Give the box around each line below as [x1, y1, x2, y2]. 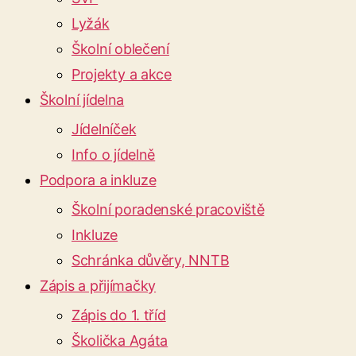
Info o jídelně [72, 145, 156, 163]
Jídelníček [72, 120, 137, 137]
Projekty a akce [72, 65, 172, 83]
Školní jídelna [40, 91, 125, 108]
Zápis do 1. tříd [72, 306, 166, 323]
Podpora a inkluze [40, 171, 157, 188]
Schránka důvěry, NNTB [72, 251, 230, 269]
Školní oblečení [72, 40, 169, 57]
